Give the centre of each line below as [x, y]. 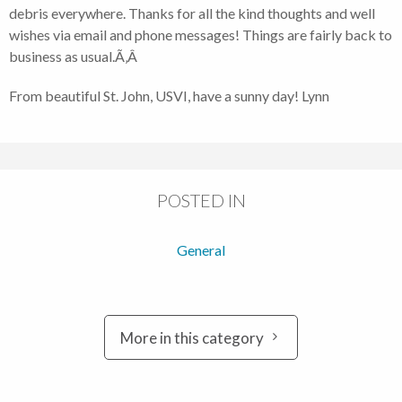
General [201, 249]
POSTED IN [201, 200]
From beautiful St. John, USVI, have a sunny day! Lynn [169, 95]
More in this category [192, 338]
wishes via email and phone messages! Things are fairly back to [201, 34]
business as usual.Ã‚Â [74, 56]
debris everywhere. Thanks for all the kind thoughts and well [192, 13]
